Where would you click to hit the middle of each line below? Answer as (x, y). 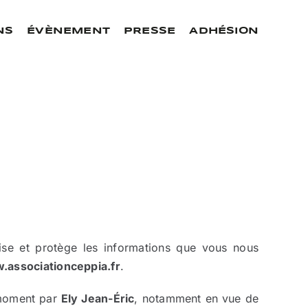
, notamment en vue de (197, 299)
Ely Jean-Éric (98, 299)
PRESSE (150, 31)
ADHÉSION (224, 31)
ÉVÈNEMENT (69, 31)
